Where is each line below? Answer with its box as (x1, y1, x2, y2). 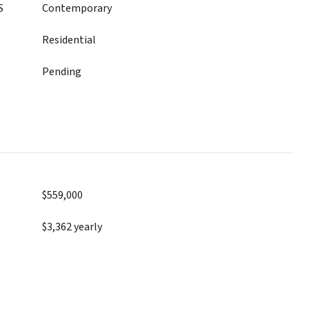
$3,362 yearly (42, 219, 102, 235)
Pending (42, 64, 81, 79)
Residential (42, 32, 96, 48)
